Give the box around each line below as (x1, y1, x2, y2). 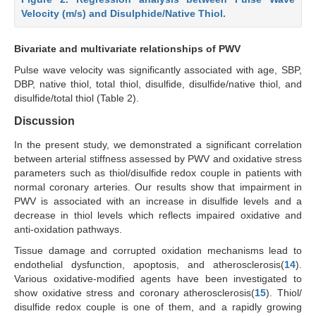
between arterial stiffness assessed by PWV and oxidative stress (14, 152, 302, 164)
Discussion (14, 114, 75, 127)
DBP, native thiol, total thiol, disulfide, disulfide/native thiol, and (14, 78, 302, 90)
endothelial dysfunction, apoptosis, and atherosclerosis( (14, 258, 284, 270)
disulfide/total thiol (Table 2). (14, 92, 139, 104)
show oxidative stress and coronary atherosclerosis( (14, 286, 255, 298)
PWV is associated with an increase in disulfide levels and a (14, 195, 302, 207)
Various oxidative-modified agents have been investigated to (14, 272, 302, 284)
